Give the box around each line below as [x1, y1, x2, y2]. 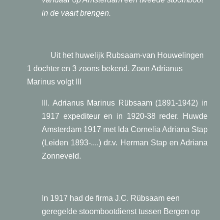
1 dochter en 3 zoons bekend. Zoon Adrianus [27, 64, 183, 73]
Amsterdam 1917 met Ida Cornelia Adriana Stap [42, 125, 208, 134]
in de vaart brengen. [42, 9, 111, 17]
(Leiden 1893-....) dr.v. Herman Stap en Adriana [42, 138, 208, 147]
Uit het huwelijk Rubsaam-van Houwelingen [51, 51, 204, 59]
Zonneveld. [42, 152, 81, 160]
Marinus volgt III [27, 78, 82, 86]
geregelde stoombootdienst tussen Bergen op [42, 207, 200, 216]
